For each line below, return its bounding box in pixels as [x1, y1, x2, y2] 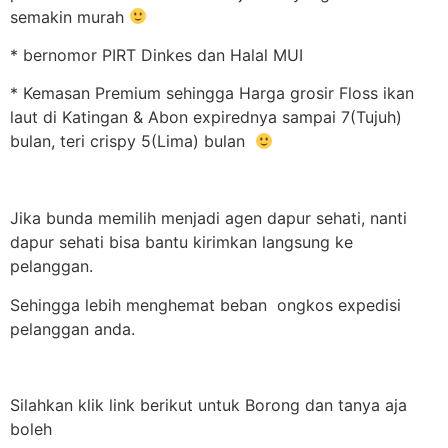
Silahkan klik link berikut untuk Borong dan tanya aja [10, 395, 407, 416]
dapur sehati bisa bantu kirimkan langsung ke [10, 232, 353, 253]
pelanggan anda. [10, 318, 135, 339]
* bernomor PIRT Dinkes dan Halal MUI [10, 45, 303, 66]
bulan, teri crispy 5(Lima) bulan [10, 131, 255, 152]
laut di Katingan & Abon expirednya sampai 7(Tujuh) [10, 107, 402, 128]
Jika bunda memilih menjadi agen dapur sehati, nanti [10, 208, 407, 229]
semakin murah [10, 6, 129, 27]
